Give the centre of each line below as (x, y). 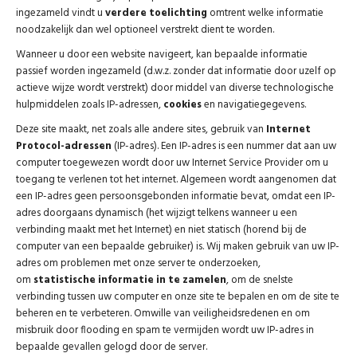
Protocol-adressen (64, 146)
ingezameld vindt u (61, 13)
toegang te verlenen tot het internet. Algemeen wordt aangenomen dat (176, 180)
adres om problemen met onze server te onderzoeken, (138, 263)
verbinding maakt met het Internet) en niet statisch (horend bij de (161, 230)
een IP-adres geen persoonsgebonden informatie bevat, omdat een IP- (176, 196)
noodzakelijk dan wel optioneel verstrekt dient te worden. (145, 30)
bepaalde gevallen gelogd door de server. (112, 347)
